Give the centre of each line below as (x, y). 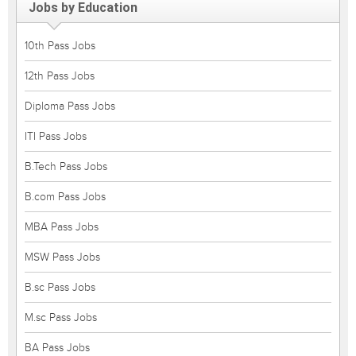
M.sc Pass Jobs (61, 317)
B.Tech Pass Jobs (66, 166)
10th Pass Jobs (60, 46)
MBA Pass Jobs (62, 227)
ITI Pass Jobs (56, 136)
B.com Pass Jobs (65, 197)
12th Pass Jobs (60, 76)
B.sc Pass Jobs (60, 287)
